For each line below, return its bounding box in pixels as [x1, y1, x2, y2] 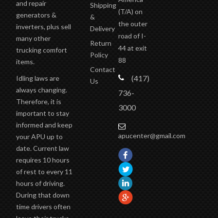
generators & [16, 10, 56, 19]
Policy [90, 50, 109, 59]
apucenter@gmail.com [118, 131, 186, 140]
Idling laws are [16, 73, 59, 82]
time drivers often [16, 202, 71, 211]
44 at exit [118, 43, 147, 52]
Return [90, 38, 112, 47]
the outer [118, 19, 148, 28]
